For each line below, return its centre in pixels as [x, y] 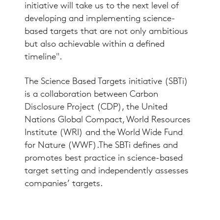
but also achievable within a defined [95, 44]
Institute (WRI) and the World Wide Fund [104, 133]
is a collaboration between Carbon [91, 95]
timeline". [43, 57]
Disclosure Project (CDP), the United [96, 107]
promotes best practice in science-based [104, 158]
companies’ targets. [64, 184]
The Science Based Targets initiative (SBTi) [106, 82]
